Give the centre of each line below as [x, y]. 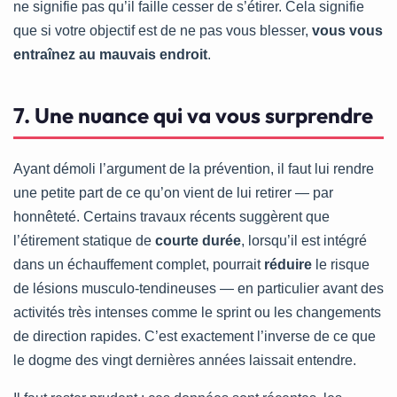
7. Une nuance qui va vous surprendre [193, 116]
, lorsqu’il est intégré [304, 241]
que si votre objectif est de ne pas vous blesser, [163, 31]
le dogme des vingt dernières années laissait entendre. [185, 361]
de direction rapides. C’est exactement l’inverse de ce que [195, 337]
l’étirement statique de [84, 241]
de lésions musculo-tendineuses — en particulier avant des [198, 289]
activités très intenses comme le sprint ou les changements [197, 313]
